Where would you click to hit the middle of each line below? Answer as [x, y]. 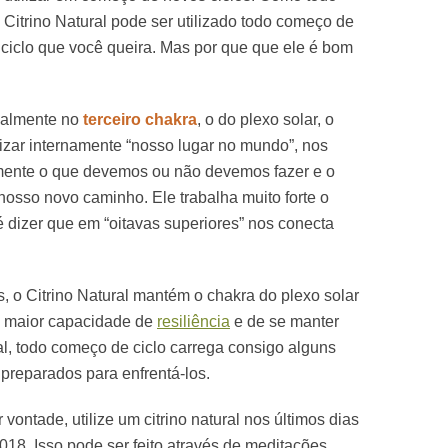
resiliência [193, 321]
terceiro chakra [140, 119]
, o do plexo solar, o [265, 119]
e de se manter [284, 321]
